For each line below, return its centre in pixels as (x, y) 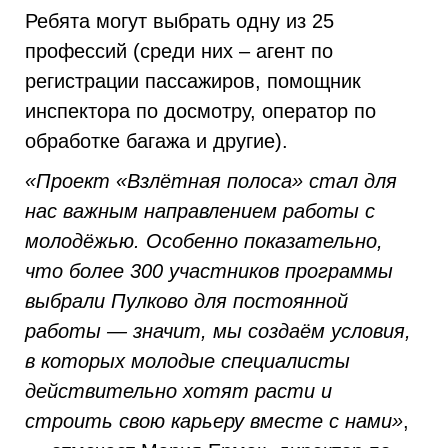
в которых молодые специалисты (187, 361)
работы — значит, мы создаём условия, (218, 331)
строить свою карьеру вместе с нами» (214, 421)
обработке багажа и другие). (156, 141)
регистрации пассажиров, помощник (193, 81)
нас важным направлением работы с (200, 211)
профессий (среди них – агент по (179, 51)
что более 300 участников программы (209, 271)
